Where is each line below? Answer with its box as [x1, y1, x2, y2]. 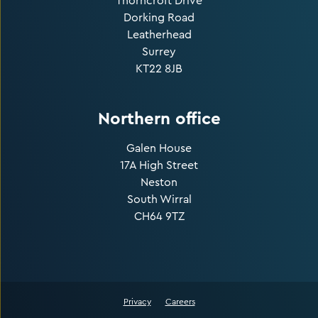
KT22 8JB [136, 62, 182, 75]
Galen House [126, 142, 192, 154]
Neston [141, 176, 177, 188]
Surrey [142, 45, 176, 57]
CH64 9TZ [133, 210, 185, 222]
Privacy [123, 297, 151, 306]
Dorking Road [124, 11, 194, 23]
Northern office [97, 106, 221, 129]
